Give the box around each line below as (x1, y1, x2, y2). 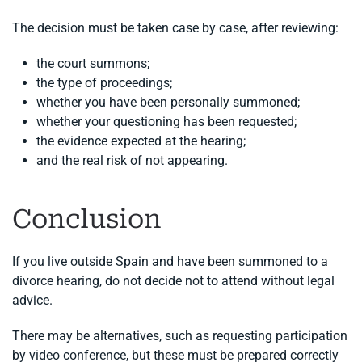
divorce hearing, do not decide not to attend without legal (12, 273, 335, 289)
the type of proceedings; (36, 75, 172, 91)
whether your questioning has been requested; (36, 114, 297, 130)
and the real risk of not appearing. (36, 153, 228, 169)
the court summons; (36, 56, 149, 72)
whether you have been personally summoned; (36, 95, 300, 111)
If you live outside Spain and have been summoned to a (12, 254, 328, 270)
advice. (12, 293, 53, 309)
